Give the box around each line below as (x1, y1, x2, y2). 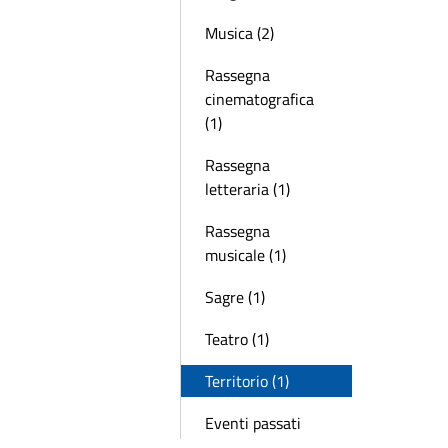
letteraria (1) (205, 177, 290, 201)
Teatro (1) (205, 327, 269, 351)
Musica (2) (205, 21, 274, 45)
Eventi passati (205, 411, 301, 435)
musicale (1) (205, 243, 286, 267)
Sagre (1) (205, 285, 265, 309)
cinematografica (205, 87, 314, 111)
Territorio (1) (205, 369, 289, 393)
